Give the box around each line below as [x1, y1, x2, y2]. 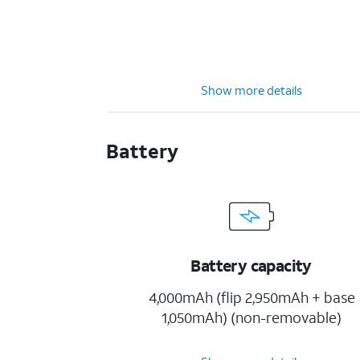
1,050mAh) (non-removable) [162, 308, 342, 327]
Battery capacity [190, 255, 312, 276]
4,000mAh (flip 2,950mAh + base [148, 288, 355, 307]
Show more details [201, 82, 303, 98]
